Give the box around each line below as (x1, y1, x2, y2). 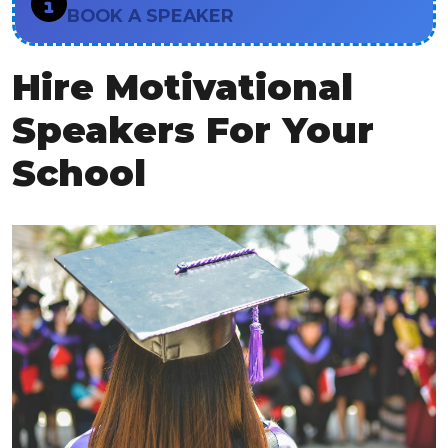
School (12, 150, 146, 195)
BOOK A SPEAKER (67, 4, 234, 26)
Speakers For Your (12, 107, 374, 152)
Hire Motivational (12, 64, 353, 109)
